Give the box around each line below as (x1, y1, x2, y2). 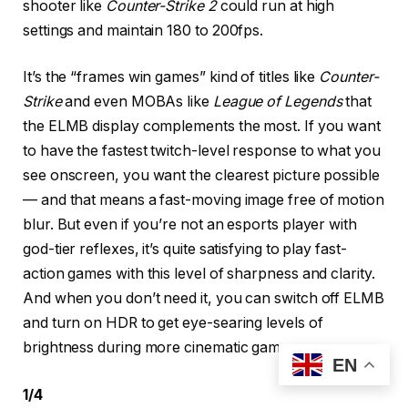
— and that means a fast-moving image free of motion (23, 191, 384, 209)
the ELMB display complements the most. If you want (23, 117, 382, 136)
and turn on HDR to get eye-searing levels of (23, 314, 323, 332)
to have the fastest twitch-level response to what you (23, 142, 381, 160)
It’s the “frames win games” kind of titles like (23, 68, 320, 87)
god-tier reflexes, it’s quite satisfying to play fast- (23, 240, 347, 259)
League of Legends (212, 93, 342, 111)
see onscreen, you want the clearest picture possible (23, 167, 380, 185)
